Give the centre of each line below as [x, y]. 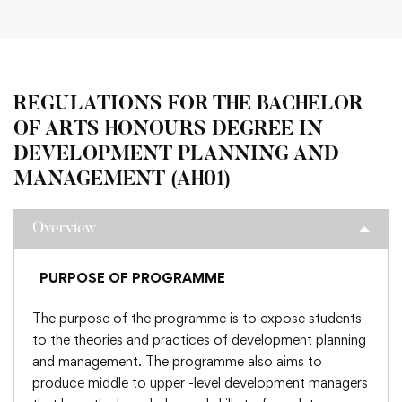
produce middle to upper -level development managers [200, 383]
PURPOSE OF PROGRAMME [132, 278]
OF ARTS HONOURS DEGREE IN [168, 130]
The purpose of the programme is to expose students [197, 318]
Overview [64, 229]
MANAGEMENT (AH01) [122, 180]
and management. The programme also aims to [177, 361]
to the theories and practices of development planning [199, 340]
